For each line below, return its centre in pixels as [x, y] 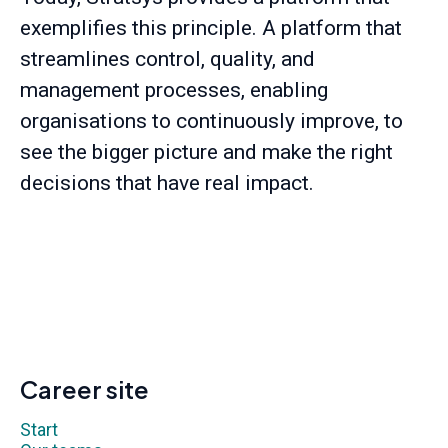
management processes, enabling [174, 89]
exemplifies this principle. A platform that [211, 27]
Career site [84, 388]
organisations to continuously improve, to [211, 120]
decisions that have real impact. [167, 182]
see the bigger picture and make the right [206, 151]
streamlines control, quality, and [167, 58]
